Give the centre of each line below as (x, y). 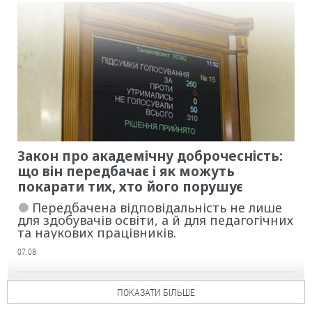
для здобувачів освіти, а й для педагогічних (155, 220)
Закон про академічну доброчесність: (150, 156)
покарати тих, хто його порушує (130, 187)
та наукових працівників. (97, 233)
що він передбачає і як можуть (126, 172)
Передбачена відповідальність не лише (157, 208)
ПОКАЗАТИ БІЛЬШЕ (156, 293)
